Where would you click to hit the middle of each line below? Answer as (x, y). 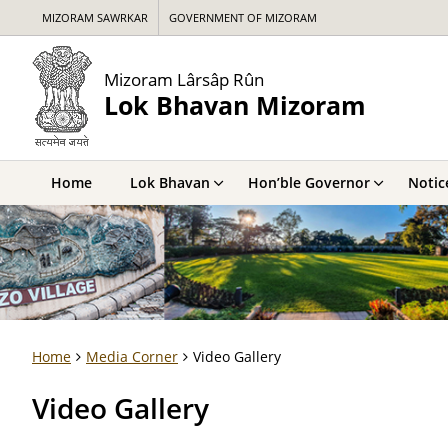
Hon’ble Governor (309, 182)
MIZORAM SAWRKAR (95, 17)
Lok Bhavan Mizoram (235, 105)
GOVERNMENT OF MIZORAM (243, 17)
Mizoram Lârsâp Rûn (184, 79)
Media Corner (132, 356)
